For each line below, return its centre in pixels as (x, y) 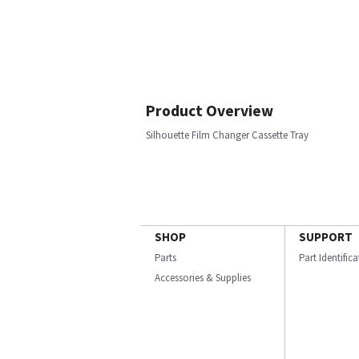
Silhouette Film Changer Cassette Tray (227, 135)
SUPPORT (326, 237)
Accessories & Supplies (203, 278)
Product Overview (210, 111)
